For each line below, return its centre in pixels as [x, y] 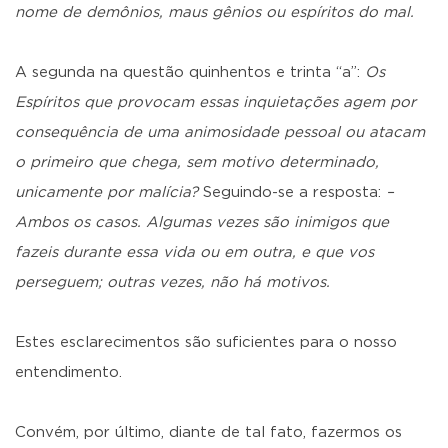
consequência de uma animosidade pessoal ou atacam [220, 132]
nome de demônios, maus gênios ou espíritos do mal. [214, 12]
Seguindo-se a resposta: [294, 192]
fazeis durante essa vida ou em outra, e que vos [194, 252]
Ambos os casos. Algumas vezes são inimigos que [202, 222]
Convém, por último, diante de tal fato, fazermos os [208, 432]
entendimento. [68, 372]
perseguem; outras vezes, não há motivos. [172, 282]
